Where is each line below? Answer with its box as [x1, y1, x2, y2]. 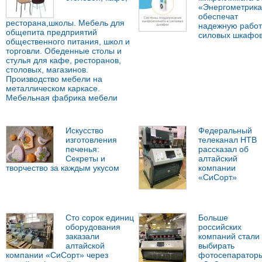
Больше [198, 213, 228, 223]
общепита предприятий [6, 27, 97, 37]
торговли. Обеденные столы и [6, 46, 122, 56]
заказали [65, 232, 99, 242]
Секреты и [65, 154, 105, 164]
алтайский [198, 154, 237, 164]
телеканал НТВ [198, 135, 257, 145]
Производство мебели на [6, 74, 102, 84]
